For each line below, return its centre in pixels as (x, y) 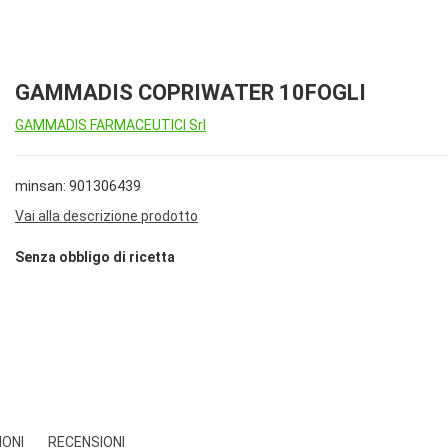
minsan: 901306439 (78, 186)
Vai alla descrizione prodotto (106, 216)
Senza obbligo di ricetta (95, 257)
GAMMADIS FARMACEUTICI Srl (110, 125)
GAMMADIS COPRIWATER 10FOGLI (190, 92)
